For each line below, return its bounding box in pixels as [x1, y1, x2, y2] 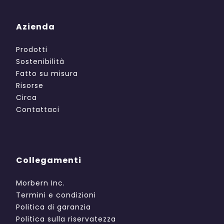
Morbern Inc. [16, 177, 65, 188]
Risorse [16, 80, 43, 90]
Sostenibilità [16, 56, 64, 66]
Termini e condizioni [16, 189, 96, 200]
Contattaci [16, 104, 59, 114]
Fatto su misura [16, 68, 78, 78]
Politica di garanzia [16, 201, 91, 212]
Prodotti [16, 44, 47, 54]
